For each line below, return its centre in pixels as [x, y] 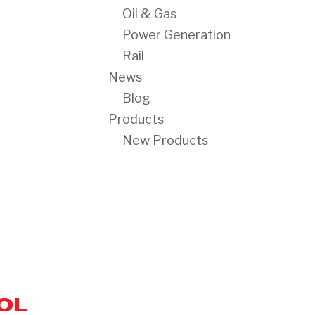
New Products [166, 140]
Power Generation [177, 35]
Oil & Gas [150, 14]
